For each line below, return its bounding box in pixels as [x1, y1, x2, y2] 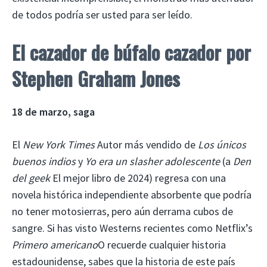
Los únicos [198, 137, 246, 151]
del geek [12, 170, 50, 185]
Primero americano [12, 237, 98, 252]
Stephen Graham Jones [12, 64, 180, 92]
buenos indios [12, 154, 76, 168]
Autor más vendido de [95, 137, 198, 151]
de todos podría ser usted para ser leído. [12, 7, 193, 21]
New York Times [20, 137, 95, 151]
